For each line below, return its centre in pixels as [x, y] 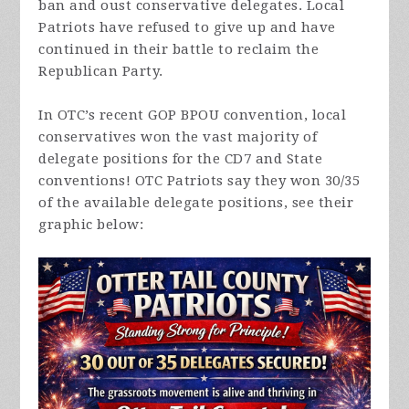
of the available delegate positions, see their [196, 203]
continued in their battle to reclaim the [179, 50]
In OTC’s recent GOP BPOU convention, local [193, 115]
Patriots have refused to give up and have [187, 28]
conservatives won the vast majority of [178, 137]
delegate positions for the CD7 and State [181, 159]
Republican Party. [103, 72]
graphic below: [91, 225]
